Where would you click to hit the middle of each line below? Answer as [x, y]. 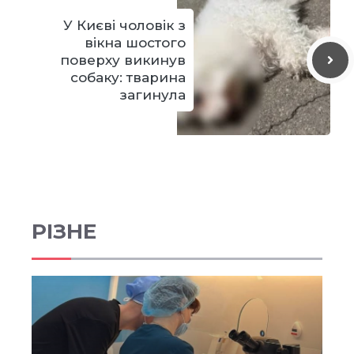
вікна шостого [135, 43]
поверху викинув [123, 60]
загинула [153, 95]
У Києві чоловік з [124, 26]
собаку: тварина [128, 78]
